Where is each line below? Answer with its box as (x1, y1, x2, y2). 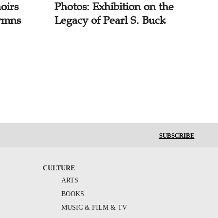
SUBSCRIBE (159, 132, 195, 140)
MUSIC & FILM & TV (61, 204, 127, 212)
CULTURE (42, 164, 75, 172)
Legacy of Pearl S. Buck (54, 14, 165, 27)
